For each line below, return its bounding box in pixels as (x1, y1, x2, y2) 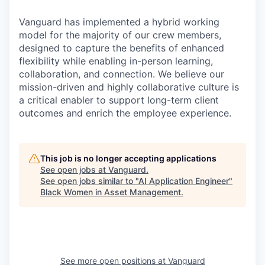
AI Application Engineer (138, 176, 229, 186)
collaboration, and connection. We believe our (19, 68, 224, 80)
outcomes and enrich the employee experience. (19, 107, 231, 119)
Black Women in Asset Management (40, 187, 181, 197)
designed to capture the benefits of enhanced (19, 42, 224, 54)
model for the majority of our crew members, (19, 29, 221, 41)
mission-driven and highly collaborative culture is (19, 81, 239, 93)
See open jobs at (40, 164, 108, 174)
